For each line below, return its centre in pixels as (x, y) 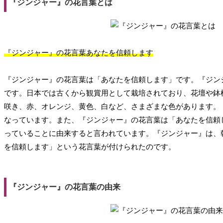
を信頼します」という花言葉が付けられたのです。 (90, 147)
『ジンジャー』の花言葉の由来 (65, 187)
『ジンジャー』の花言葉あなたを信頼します (79, 53)
